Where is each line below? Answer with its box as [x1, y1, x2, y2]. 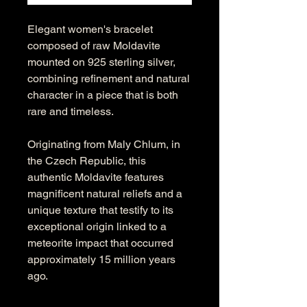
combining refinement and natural [27, 72, 190, 85]
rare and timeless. [27, 105, 114, 118]
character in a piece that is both [27, 88, 178, 101]
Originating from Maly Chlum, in [27, 138, 180, 151]
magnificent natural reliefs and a [27, 187, 182, 200]
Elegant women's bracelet [27, 23, 153, 36]
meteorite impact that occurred [27, 236, 173, 249]
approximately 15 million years [27, 253, 175, 266]
